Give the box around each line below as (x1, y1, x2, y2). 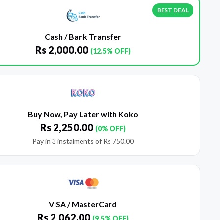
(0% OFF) (95, 124, 126, 133)
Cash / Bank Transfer (44, 32, 121, 42)
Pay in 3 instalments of (32, 137, 103, 146)
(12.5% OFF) (90, 47, 131, 55)
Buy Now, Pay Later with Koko (27, 110, 138, 119)
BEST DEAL (157, 6, 189, 14)
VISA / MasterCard (49, 199, 117, 209)
